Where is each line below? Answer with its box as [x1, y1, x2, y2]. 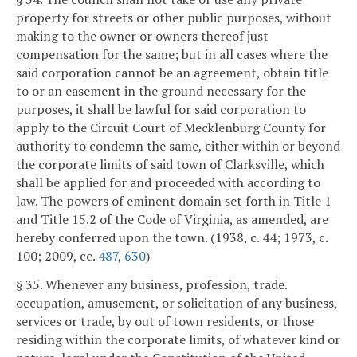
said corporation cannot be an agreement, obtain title [16, 64, 328, 82]
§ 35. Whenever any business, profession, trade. [16, 276, 287, 294]
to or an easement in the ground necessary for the [16, 82, 306, 100]
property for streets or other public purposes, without [16, 9, 331, 27]
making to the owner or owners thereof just [16, 27, 269, 45]
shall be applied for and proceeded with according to [16, 174, 320, 192]
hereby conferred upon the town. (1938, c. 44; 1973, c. [16, 229, 328, 247]
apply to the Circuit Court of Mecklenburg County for [16, 119, 326, 137]
